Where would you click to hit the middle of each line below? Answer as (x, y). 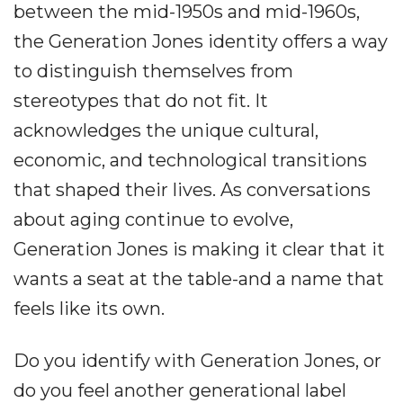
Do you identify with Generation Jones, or (197, 361)
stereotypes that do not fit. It (141, 101)
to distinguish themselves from (153, 72)
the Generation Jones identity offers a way (201, 42)
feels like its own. (89, 309)
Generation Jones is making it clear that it (199, 250)
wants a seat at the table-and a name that (199, 279)
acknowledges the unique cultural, (166, 131)
